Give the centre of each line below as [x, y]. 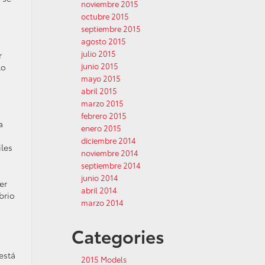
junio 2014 [100, 177]
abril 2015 [99, 91]
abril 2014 [99, 190]
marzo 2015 [102, 103]
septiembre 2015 [111, 28]
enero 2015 [101, 128]
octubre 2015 [105, 16]
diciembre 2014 [109, 140]
